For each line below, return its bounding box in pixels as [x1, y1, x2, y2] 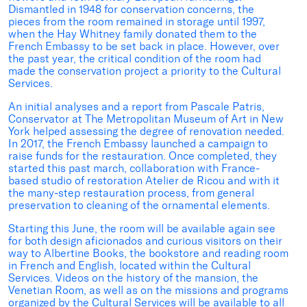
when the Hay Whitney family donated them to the [8, 27, 257, 41]
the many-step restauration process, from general [8, 186, 254, 200]
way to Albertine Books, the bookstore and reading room [8, 247, 288, 260]
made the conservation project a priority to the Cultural [8, 64, 281, 78]
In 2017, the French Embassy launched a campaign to [8, 137, 268, 151]
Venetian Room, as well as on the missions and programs [8, 284, 288, 297]
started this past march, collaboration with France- [8, 162, 260, 175]
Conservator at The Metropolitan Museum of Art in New [8, 112, 284, 126]
